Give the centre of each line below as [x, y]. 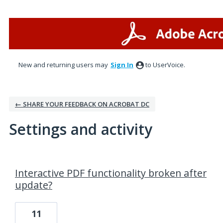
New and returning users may [64, 65]
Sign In [122, 65]
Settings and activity [81, 129]
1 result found [32, 161]
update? [34, 185]
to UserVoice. [165, 65]
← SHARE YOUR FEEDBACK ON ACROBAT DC [82, 104]
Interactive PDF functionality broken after [111, 173]
